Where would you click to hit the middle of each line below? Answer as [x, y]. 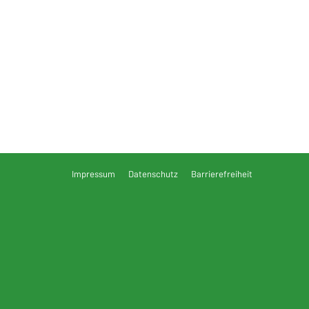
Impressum [93, 173]
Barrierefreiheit [222, 173]
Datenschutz [153, 173]
